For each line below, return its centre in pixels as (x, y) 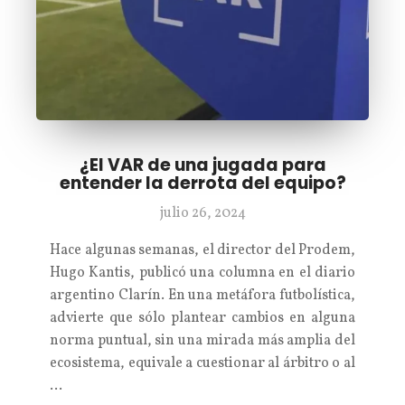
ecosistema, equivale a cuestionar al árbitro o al (202, 363)
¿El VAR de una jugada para (202, 165)
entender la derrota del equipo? (202, 183)
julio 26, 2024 (202, 213)
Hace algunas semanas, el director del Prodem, (202, 250)
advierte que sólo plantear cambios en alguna (202, 318)
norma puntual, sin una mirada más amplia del (202, 341)
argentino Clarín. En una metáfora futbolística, (202, 296)
